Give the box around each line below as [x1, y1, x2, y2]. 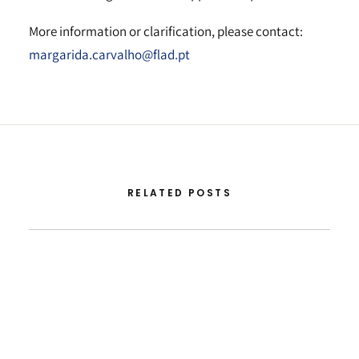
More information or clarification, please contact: [29, 22, 303, 40]
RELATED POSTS [127, 186, 232, 200]
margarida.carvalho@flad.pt [29, 46, 190, 63]
